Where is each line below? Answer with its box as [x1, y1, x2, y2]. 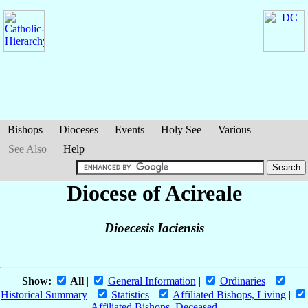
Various [218, 124, 251, 135]
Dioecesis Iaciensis [104, 221, 204, 236]
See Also [8, 143, 47, 155]
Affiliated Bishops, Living [173, 289, 286, 301]
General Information [107, 275, 196, 287]
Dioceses [59, 124, 98, 135]
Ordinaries [219, 275, 265, 287]
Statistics [111, 289, 149, 301]
